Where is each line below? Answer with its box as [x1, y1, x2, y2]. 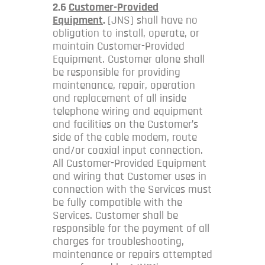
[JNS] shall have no [108, 14, 198, 26]
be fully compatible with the [53, 196, 182, 208]
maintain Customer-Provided [53, 40, 185, 52]
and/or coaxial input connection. [53, 144, 203, 156]
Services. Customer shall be [53, 209, 178, 221]
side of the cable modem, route [53, 131, 197, 143]
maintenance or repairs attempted [53, 248, 212, 260]
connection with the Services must [53, 183, 212, 195]
